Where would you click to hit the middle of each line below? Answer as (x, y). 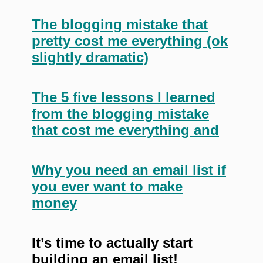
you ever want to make (107, 186)
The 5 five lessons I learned (124, 97)
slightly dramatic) (90, 57)
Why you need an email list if (129, 170)
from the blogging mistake (120, 113)
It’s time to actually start (112, 242)
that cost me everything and (125, 130)
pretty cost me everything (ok (130, 41)
